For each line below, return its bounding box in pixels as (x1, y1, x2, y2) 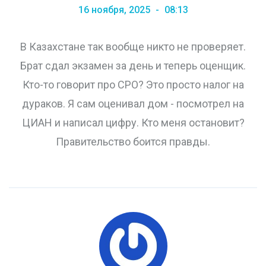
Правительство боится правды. (56, 135, 210, 148)
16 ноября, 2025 (78, 4, 153, 16)
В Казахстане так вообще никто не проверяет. (20, 40, 246, 53)
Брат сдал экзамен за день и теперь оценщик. (20, 59, 246, 72)
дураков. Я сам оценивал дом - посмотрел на (22, 97, 244, 110)
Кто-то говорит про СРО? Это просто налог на (22, 78, 244, 91)
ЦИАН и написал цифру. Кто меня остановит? (21, 116, 245, 129)
